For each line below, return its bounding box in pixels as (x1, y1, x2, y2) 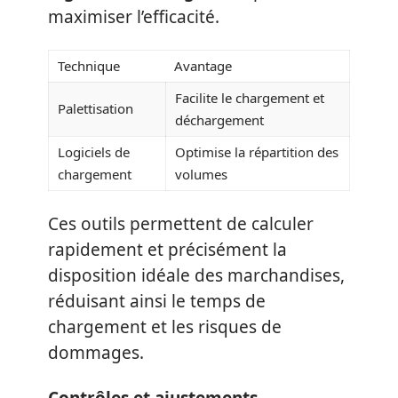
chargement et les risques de (48, 314, 282, 338)
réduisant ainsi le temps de (48, 289, 266, 313)
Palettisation (58, 99, 133, 117)
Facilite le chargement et (175, 89, 324, 107)
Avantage (174, 57, 232, 75)
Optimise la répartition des (175, 143, 338, 161)
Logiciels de (58, 143, 130, 161)
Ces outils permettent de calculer (48, 211, 314, 235)
